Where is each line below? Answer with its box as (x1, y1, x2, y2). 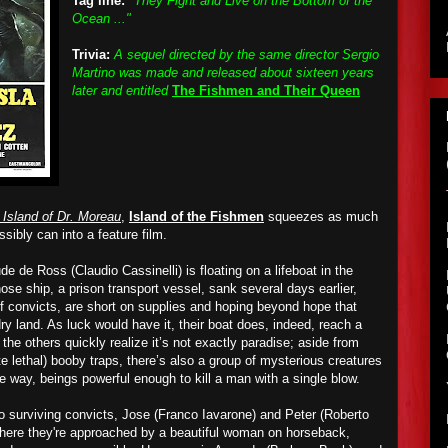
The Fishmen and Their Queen (172, 83, 360, 98)
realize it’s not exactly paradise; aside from (106, 335, 359, 350)
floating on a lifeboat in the (196, 263, 353, 278)
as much (324, 209, 378, 224)
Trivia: (72, 47, 110, 62)
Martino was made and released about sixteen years (72, 65, 374, 80)
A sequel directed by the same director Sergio (114, 47, 379, 62)
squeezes (268, 209, 324, 224)
